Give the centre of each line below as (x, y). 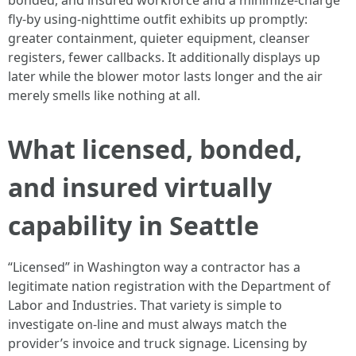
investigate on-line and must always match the (147, 324)
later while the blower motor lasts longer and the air (165, 76)
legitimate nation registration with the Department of (169, 286)
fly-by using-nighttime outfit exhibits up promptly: (158, 19)
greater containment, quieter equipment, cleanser (159, 38)
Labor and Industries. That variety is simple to (145, 305)
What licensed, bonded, (155, 149)
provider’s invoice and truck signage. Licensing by (157, 343)
